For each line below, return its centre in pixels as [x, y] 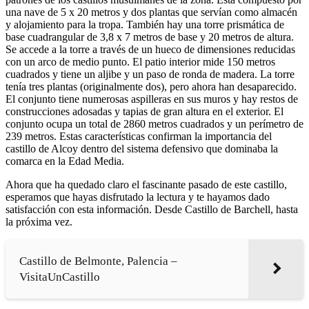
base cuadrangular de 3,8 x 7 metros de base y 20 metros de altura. [150, 37]
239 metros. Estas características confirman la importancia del [139, 136]
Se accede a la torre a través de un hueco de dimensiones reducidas [150, 49]
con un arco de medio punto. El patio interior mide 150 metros [140, 61]
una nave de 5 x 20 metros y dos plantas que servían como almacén [151, 12]
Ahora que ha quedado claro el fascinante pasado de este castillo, [146, 184]
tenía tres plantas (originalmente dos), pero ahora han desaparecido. [151, 86]
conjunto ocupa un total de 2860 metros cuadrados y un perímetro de [154, 123]
